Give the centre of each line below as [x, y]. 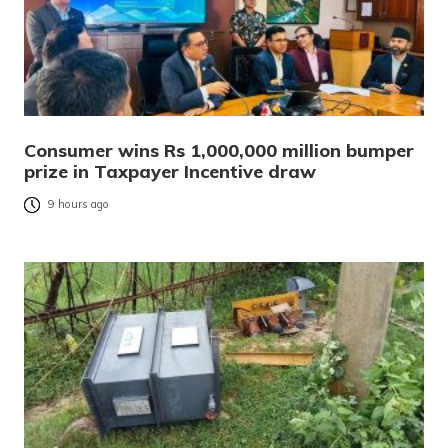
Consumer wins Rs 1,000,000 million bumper [219, 151]
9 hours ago [78, 204]
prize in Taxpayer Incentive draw [170, 172]
